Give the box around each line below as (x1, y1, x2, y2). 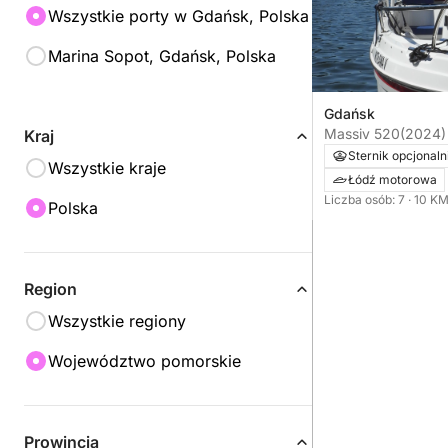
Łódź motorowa (348, 171, 437, 187)
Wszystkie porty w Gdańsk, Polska (48, 6, 309, 26)
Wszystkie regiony (48, 311, 186, 331)
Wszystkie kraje (48, 158, 166, 178)
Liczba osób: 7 (324, 191, 408, 207)
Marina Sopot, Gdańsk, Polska (48, 46, 276, 66)
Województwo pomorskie (48, 351, 241, 371)
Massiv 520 (324, 124, 400, 142)
